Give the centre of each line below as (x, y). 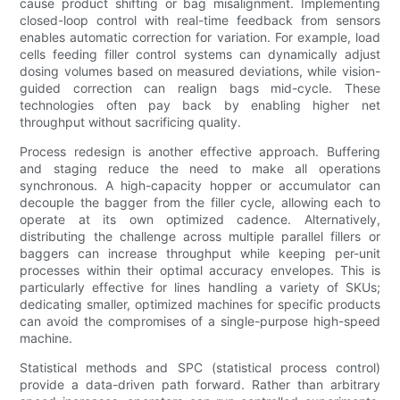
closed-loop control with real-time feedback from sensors (200, 21)
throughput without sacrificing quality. (131, 122)
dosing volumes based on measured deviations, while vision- (200, 71)
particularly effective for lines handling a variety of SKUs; (200, 287)
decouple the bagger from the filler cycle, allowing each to (200, 203)
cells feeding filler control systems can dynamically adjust (200, 54)
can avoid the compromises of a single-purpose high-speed (200, 321)
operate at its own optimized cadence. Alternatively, (200, 220)
